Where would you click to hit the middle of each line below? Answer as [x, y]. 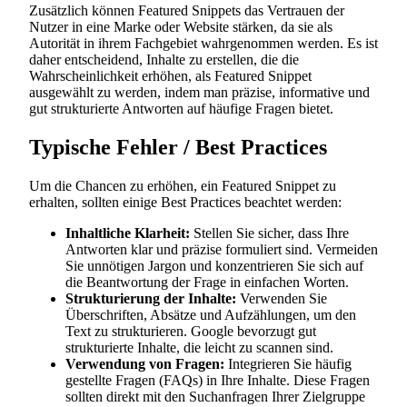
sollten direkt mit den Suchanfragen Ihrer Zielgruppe [215, 397]
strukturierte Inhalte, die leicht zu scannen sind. [199, 348]
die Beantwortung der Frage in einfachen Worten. [207, 283]
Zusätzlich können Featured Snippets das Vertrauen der [187, 11]
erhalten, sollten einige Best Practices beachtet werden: [185, 203]
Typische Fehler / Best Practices [178, 148]
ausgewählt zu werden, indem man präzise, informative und [199, 93]
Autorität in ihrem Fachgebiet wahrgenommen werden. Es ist [203, 44]
